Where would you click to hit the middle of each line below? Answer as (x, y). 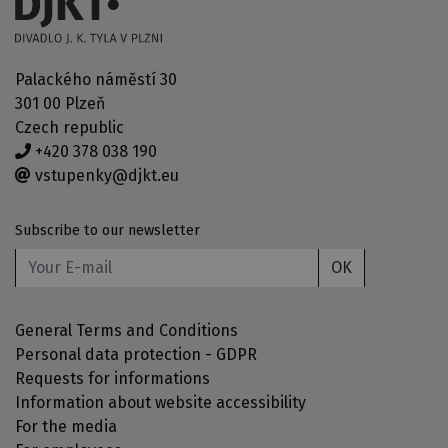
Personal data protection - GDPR (136, 354)
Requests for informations (112, 378)
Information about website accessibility (160, 402)
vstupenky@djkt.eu (105, 175)
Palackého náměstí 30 (96, 79)
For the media (66, 426)
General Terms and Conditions (126, 330)
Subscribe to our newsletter (107, 230)
